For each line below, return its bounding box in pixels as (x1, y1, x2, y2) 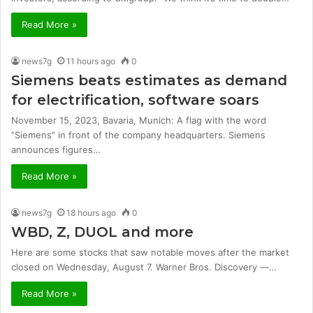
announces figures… (11, 143, 101, 155)
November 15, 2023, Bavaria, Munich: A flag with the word (11, 114, 266, 126)
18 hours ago (66, 207, 116, 218)
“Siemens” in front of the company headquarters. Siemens (11, 129, 265, 140)
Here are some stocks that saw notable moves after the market (11, 246, 289, 258)
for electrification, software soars (11, 91, 259, 108)
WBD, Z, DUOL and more (11, 223, 194, 240)
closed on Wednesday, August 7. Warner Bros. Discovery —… (11, 261, 277, 272)
